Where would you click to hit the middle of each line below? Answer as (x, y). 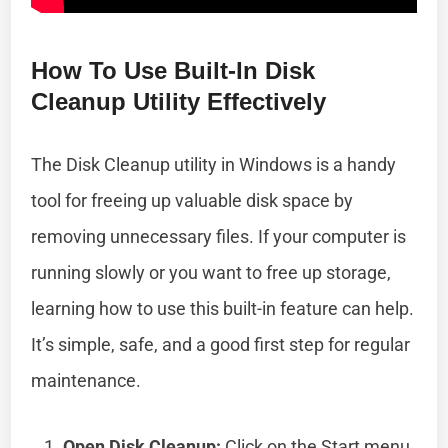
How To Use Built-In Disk (173, 70)
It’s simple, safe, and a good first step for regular (221, 344)
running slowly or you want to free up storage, (211, 272)
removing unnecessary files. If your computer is (219, 236)
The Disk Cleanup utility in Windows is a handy (214, 164)
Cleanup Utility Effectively (179, 101)
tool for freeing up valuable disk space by (192, 200)
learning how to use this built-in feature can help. (223, 308)
